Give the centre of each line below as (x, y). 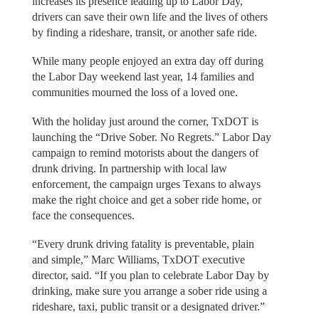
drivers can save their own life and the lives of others (150, 16)
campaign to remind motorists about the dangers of (145, 152)
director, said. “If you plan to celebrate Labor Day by (150, 276)
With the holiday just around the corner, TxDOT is (145, 121)
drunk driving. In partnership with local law (129, 168)
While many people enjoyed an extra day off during (147, 61)
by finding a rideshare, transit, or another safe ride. (144, 32)
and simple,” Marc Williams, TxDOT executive (138, 260)
